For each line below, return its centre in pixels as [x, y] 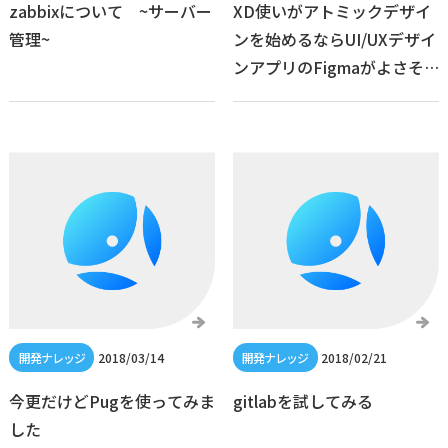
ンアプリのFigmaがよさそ [328, 67]
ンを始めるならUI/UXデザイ [334, 39]
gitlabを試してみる [302, 401]
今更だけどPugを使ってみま [111, 401]
